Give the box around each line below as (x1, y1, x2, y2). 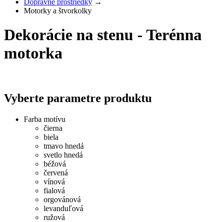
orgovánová (44, 195, 81, 204)
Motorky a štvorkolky (24, 6, 92, 15)
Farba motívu (24, 115, 65, 124)
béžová (44, 160, 66, 168)
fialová (44, 186, 65, 195)
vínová (44, 177, 65, 186)
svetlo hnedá (44, 151, 83, 160)
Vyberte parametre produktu (4, 92, 152, 105)
